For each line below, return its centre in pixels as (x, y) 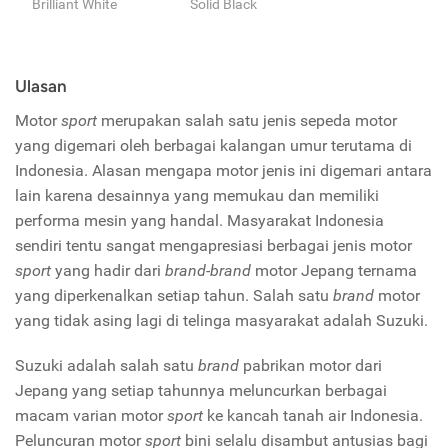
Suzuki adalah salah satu (106, 366)
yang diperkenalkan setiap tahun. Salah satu (174, 296)
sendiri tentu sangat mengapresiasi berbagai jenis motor (213, 246)
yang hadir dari (108, 271)
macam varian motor (91, 416)
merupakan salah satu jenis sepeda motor (249, 121)
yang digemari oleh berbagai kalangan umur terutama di (213, 146)
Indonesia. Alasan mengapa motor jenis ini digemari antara (223, 171)
